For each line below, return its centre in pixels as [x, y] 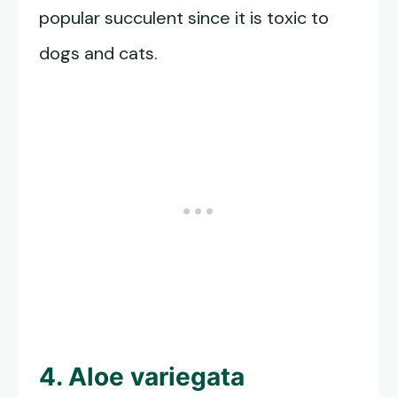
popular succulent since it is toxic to [184, 18]
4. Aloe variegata [142, 377]
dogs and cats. [98, 54]
